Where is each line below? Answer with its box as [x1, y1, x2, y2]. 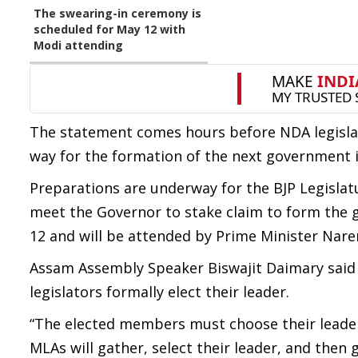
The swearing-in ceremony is [34, 6, 201, 21]
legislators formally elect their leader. [30, 282, 289, 301]
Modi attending [34, 38, 123, 53]
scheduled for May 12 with [34, 22, 185, 37]
